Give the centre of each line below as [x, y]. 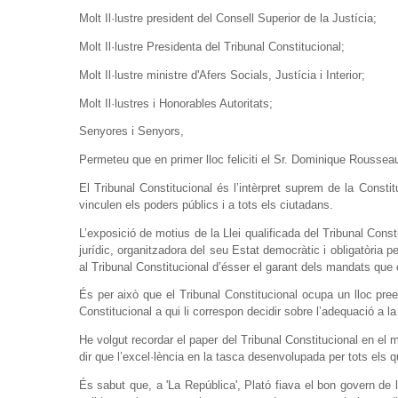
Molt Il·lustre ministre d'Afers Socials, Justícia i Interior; [222, 75]
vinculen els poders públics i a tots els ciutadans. [206, 204]
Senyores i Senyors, [131, 131]
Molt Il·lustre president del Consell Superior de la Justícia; [227, 19]
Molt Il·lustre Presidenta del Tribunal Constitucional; [211, 47]
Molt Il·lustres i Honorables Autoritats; [175, 103]
